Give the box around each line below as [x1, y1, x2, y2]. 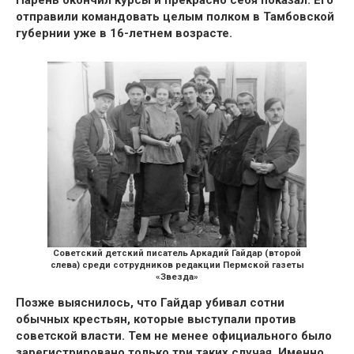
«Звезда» [156, 271, 198, 282]
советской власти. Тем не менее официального [16, 328, 298, 343]
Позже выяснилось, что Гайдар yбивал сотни [16, 295, 284, 310]
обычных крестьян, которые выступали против [16, 311, 296, 326]
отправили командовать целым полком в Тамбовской [16, 9, 334, 24]
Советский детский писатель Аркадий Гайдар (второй [53, 247, 301, 258]
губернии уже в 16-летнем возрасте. [16, 25, 232, 40]
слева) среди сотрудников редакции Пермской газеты [50, 259, 304, 270]
